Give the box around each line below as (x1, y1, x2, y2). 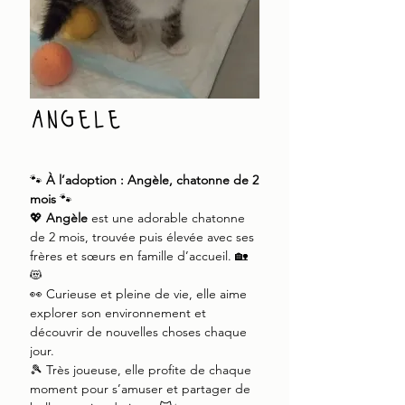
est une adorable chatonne (88, 210, 245, 226)
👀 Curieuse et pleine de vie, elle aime (30, 286, 247, 302)
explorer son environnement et (30, 305, 206, 321)
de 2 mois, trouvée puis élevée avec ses (30, 229, 254, 245)
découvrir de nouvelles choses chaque (30, 324, 247, 340)
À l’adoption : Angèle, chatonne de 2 (46, 172, 259, 188)
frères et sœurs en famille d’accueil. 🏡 (30, 248, 248, 264)
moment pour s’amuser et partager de (30, 381, 250, 397)
